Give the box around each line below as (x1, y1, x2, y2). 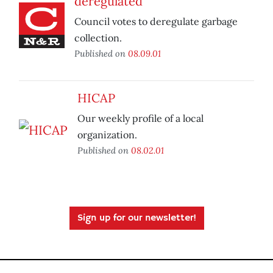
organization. (77, 129, 137, 141)
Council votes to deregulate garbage (74, 15, 238, 28)
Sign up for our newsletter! (77, 212, 196, 225)
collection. (74, 32, 122, 44)
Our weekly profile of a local (77, 112, 204, 125)
